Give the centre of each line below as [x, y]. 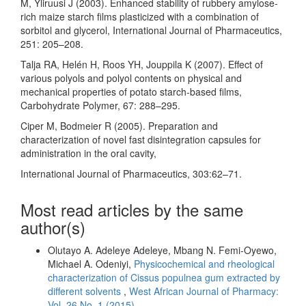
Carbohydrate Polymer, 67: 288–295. [100, 105]
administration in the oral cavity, [88, 153]
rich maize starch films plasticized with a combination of [140, 16]
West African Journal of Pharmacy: [204, 291]
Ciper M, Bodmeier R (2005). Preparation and [119, 125]
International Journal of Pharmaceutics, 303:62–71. [131, 173]
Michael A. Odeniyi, [91, 263]
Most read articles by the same [132, 209]
